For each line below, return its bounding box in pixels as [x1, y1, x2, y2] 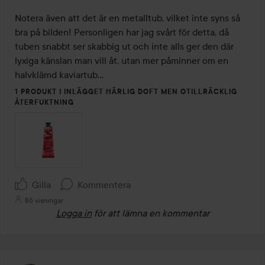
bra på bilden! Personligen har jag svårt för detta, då [15, 25, 229, 38]
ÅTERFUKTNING [15, 98, 74, 106]
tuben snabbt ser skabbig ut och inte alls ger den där [15, 40, 234, 52]
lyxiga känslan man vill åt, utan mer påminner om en [15, 54, 228, 66]
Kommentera [77, 178, 131, 190]
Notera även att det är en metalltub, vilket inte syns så [15, 11, 240, 24]
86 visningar [25, 195, 63, 205]
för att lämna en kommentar [93, 206, 209, 219]
